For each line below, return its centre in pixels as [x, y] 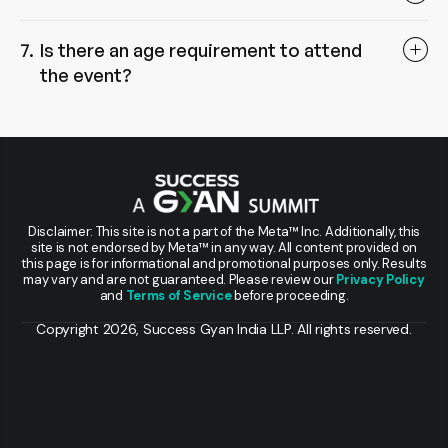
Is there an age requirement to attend [201, 49]
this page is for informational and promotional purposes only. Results [224, 263]
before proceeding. [290, 295]
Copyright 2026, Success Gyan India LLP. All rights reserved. [224, 328]
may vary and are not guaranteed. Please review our [180, 279]
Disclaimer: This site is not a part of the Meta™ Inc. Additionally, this [224, 231]
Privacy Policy [380, 279]
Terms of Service [178, 295]
